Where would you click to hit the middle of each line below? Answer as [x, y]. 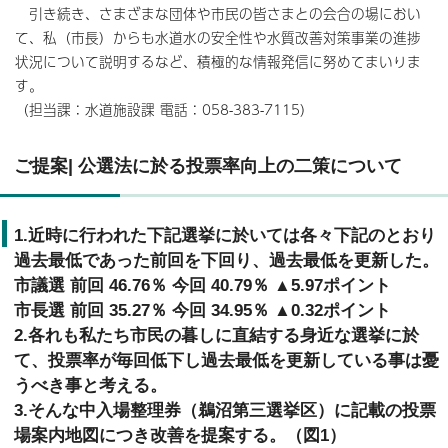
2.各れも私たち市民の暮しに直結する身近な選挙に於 [216, 335]
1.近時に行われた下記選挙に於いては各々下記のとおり [225, 235]
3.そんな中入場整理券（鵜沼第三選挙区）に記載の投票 [225, 410]
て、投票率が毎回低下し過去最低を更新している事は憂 [226, 360]
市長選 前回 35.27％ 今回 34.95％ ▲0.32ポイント [202, 310]
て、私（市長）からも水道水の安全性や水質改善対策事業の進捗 [218, 37]
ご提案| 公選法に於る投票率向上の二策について [208, 165]
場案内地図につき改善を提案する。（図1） [180, 435]
